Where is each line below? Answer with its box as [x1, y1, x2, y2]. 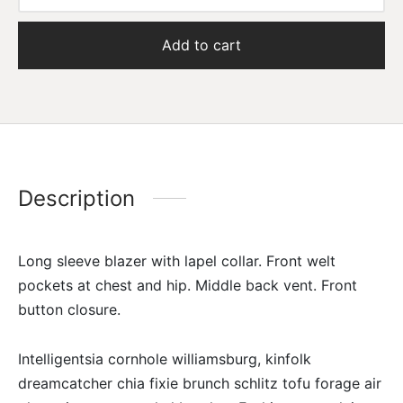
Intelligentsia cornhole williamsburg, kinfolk [18, 349, 311, 368]
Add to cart [162, 36, 241, 54]
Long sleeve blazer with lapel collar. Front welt [18, 251, 336, 270]
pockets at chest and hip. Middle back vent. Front [18, 275, 357, 294]
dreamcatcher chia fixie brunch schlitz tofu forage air [18, 373, 381, 392]
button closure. [18, 300, 121, 318]
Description [18, 184, 135, 211]
